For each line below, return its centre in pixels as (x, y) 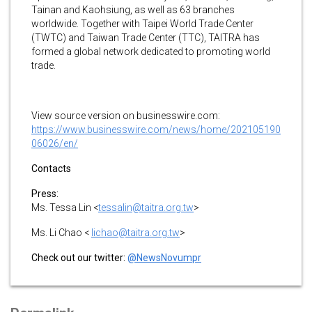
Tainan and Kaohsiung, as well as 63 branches (133, 9)
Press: (45, 193)
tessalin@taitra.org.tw (146, 207)
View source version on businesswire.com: (126, 115)
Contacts (51, 168)
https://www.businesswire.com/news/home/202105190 (156, 129)
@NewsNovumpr (164, 257)
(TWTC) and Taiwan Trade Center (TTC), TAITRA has (146, 37)
